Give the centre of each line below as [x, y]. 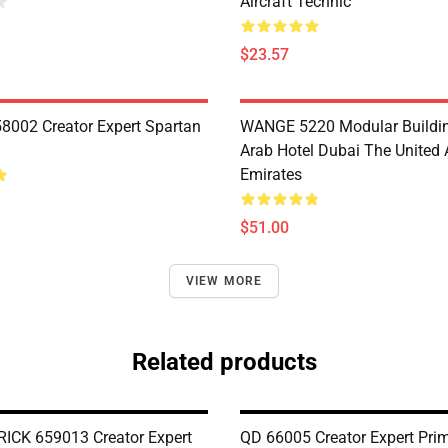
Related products [224, 362]
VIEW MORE [224, 281]
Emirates [271, 174]
